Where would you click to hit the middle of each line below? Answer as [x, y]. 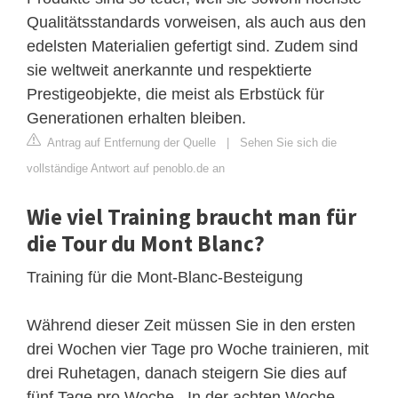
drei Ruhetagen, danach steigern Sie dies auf [187, 373]
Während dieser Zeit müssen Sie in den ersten [191, 325]
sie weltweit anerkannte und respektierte [169, 70]
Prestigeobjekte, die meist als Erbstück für [175, 94]
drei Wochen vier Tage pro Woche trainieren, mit [198, 349]
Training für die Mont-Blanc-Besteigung [165, 277]
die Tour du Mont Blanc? [146, 243]
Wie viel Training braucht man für [191, 216]
